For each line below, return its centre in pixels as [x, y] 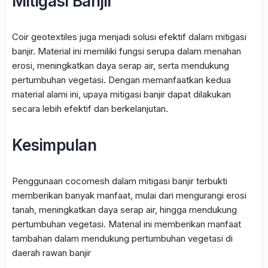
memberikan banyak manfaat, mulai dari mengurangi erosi [129, 196]
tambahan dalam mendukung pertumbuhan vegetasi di [122, 239]
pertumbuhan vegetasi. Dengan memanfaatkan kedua [121, 80]
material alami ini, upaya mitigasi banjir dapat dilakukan [121, 95]
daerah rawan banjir [51, 253]
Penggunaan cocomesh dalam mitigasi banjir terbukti [120, 181]
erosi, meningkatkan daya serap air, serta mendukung [121, 66]
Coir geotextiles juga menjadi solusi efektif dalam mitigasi [129, 37]
